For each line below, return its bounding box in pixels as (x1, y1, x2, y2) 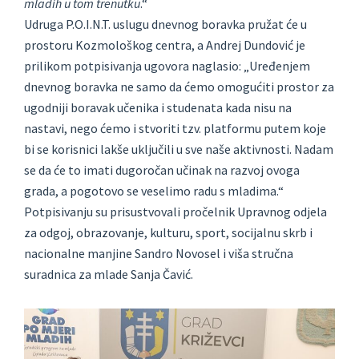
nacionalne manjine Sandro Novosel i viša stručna (24, 245, 293, 262)
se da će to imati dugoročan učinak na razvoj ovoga (24, 162, 300, 179)
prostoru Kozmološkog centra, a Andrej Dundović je (24, 37, 305, 54)
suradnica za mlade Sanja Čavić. (24, 266, 193, 283)
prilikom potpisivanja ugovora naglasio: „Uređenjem (24, 58, 310, 75)
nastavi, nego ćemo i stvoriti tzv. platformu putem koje (24, 120, 326, 137)
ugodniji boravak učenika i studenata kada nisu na (24, 99, 292, 116)
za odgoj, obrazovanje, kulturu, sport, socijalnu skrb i (24, 224, 313, 241)
